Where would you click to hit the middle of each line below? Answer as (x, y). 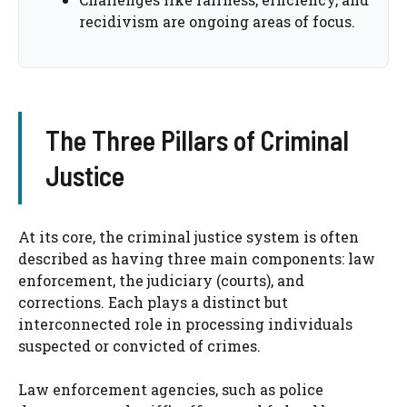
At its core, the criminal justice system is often (189, 237)
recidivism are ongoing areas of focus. (217, 22)
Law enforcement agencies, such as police (171, 390)
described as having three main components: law (197, 259)
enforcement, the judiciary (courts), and (161, 281)
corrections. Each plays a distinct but (153, 303)
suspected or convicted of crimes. (139, 346)
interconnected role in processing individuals (185, 324)
